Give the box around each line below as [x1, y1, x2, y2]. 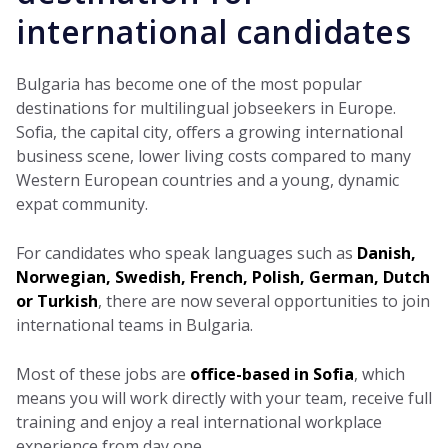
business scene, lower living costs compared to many [16, 144, 411, 167]
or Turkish [16, 289, 98, 312]
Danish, [357, 241, 416, 264]
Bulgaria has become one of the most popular [16, 72, 362, 95]
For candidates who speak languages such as [16, 241, 357, 264]
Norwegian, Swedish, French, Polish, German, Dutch [16, 265, 430, 288]
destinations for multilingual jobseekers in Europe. [16, 96, 396, 119]
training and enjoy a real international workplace [16, 410, 382, 433]
